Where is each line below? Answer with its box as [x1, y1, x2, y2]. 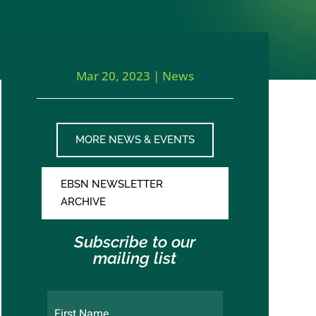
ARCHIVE [60, 195, 106, 208]
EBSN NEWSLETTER [60, 177, 163, 190]
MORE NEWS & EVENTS [75, 133, 195, 146]
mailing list [93, 248, 177, 268]
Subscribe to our [74, 232, 196, 252]
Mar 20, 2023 [75, 67, 150, 84]
